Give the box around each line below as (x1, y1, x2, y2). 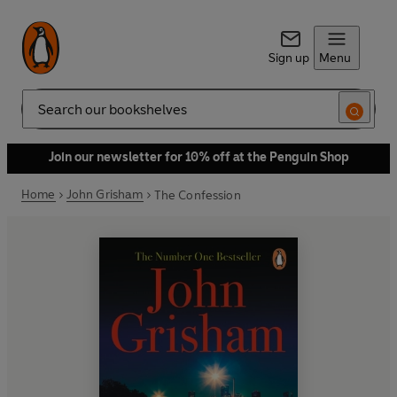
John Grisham (66, 187, 144, 202)
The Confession (153, 187, 241, 203)
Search (21, 108, 60, 124)
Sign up (268, 51, 309, 66)
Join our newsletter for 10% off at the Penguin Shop (48, 150, 349, 165)
